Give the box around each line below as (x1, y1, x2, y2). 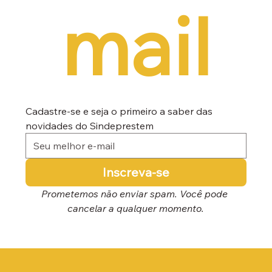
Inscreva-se (102, 165, 169, 180)
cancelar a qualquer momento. (67, 202, 205, 215)
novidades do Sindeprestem (25, 120, 154, 132)
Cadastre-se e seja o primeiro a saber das (25, 105, 212, 118)
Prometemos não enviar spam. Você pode (41, 188, 228, 200)
